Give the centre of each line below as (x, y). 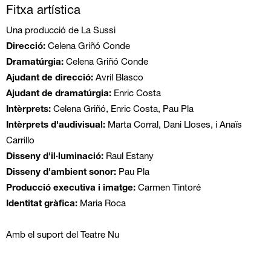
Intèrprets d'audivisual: (55, 126)
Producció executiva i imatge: (70, 189)
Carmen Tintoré (168, 189)
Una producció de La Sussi (60, 31)
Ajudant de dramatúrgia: (58, 94)
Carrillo (20, 142)
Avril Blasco (118, 79)
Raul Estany (128, 157)
